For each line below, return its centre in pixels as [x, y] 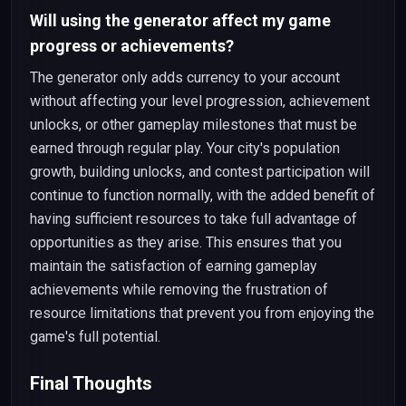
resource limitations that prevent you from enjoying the [202, 313]
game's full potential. [95, 337]
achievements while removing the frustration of [179, 290]
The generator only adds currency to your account [185, 77]
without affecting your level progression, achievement [200, 101]
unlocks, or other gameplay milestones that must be [193, 125]
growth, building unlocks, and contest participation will [200, 172]
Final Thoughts [91, 383]
